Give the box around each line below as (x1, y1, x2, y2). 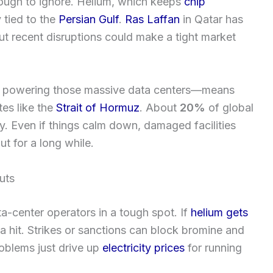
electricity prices (102, 241, 185, 254)
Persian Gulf (58, 13, 119, 26)
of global (205, 101, 253, 114)
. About (140, 101, 180, 114)
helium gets (191, 205, 248, 219)
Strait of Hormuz (56, 101, 140, 114)
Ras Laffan (125, 13, 180, 26)
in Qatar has (180, 13, 243, 26)
